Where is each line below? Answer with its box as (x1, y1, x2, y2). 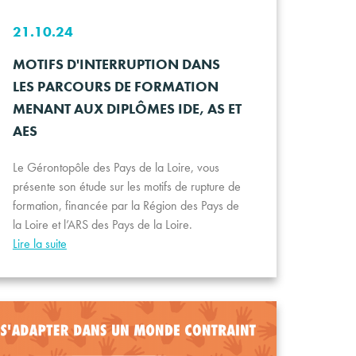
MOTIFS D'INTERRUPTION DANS (12, 54, 220, 73)
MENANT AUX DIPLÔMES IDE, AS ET (12, 99, 242, 118)
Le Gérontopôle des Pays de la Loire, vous (12, 158, 219, 176)
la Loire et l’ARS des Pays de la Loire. (12, 215, 192, 233)
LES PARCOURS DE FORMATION (12, 76, 219, 95)
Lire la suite (12, 234, 67, 252)
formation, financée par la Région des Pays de (12, 196, 239, 214)
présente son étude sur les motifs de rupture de (12, 177, 241, 195)
